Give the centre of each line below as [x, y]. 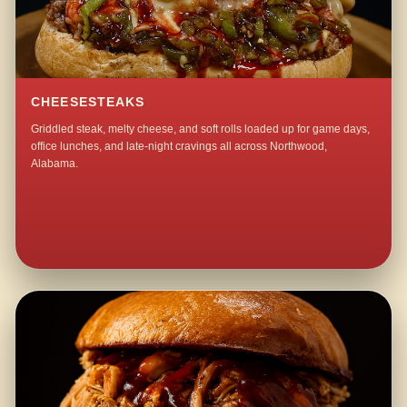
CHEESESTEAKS [88, 102]
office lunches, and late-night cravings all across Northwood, [179, 147]
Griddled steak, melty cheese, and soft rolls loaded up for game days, [201, 129]
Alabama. [55, 164]
